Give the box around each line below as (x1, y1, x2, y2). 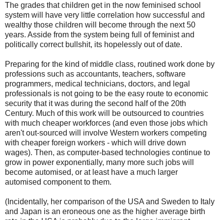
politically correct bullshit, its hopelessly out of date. (5, 40, 182, 49)
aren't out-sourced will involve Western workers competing (5, 128, 207, 137)
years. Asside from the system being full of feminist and (5, 30, 194, 39)
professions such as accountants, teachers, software (5, 69, 186, 78)
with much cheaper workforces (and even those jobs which (5, 118, 208, 127)
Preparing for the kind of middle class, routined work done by (5, 59, 215, 68)
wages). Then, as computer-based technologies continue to (5, 148, 210, 157)
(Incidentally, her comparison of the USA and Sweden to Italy (5, 197, 215, 206)
